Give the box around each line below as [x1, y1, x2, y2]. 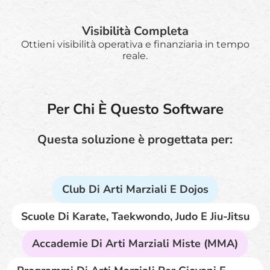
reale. [122, 49, 148, 61]
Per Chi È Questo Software [46, 99, 224, 119]
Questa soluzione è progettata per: [37, 131, 233, 148]
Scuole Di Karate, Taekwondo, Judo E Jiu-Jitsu [20, 209, 250, 224]
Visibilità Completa [81, 22, 189, 39]
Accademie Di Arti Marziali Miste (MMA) [32, 236, 238, 251]
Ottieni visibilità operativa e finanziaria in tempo [20, 38, 250, 50]
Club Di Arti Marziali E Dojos [61, 181, 209, 196]
